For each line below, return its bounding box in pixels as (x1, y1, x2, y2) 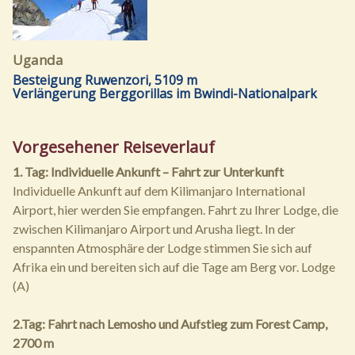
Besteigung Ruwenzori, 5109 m (13, 71, 197, 90)
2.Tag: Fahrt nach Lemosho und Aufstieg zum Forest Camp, (13, 316, 327, 332)
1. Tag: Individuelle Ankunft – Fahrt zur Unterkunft (13, 164, 284, 180)
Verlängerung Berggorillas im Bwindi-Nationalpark (13, 85, 317, 103)
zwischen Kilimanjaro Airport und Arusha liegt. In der (13, 221, 296, 237)
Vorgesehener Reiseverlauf (13, 136, 215, 158)
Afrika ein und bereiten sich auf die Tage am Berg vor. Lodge (13, 259, 335, 275)
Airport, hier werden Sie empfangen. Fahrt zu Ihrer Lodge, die (13, 202, 338, 218)
